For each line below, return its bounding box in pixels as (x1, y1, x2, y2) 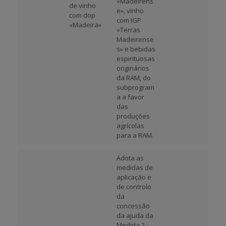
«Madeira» (69, 20, 101, 29)
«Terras (117, 25, 140, 34)
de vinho (69, 1, 96, 10)
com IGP (117, 16, 141, 25)
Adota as (117, 153, 144, 162)
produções (117, 111, 150, 121)
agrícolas (117, 121, 144, 130)
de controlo (117, 182, 151, 191)
